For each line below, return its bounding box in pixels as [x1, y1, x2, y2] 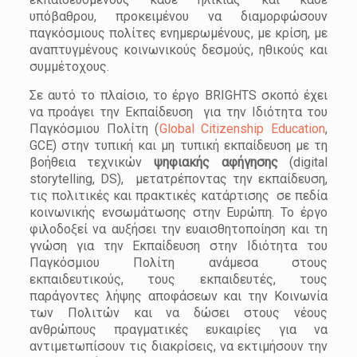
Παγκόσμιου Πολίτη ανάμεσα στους [29, 255, 328, 270]
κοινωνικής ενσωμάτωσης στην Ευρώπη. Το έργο [29, 205, 328, 220]
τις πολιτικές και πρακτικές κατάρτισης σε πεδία [29, 188, 328, 203]
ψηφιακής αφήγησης [154, 155, 278, 170]
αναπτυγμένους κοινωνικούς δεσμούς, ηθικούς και [29, 42, 328, 57]
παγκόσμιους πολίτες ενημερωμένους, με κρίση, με [29, 25, 328, 41]
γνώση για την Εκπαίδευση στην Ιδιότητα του [29, 238, 328, 253]
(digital [277, 155, 328, 170]
